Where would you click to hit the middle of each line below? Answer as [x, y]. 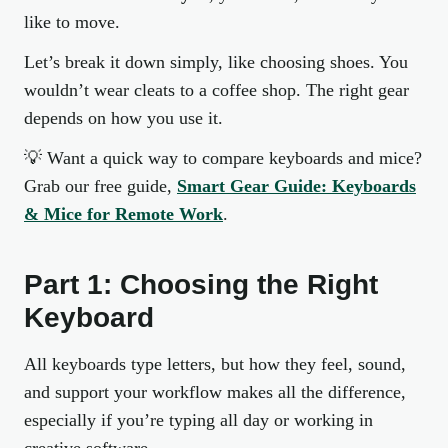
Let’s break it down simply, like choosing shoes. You [216, 62]
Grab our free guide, [100, 186]
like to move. [72, 22]
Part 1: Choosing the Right [201, 284]
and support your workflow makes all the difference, [215, 392]
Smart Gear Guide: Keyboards [296, 186]
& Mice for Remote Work [123, 214]
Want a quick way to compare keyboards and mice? [234, 158]
